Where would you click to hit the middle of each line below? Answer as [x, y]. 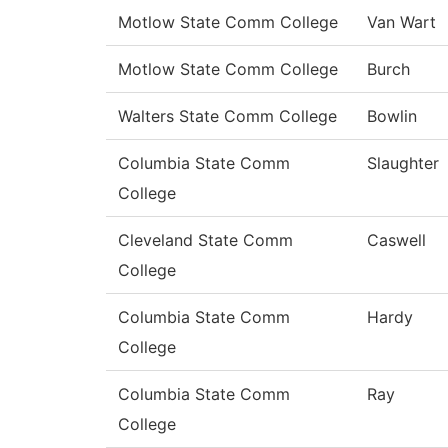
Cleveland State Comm [205, 240]
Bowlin [392, 116]
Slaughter [403, 163]
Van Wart [401, 22]
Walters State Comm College [227, 116]
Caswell [396, 240]
